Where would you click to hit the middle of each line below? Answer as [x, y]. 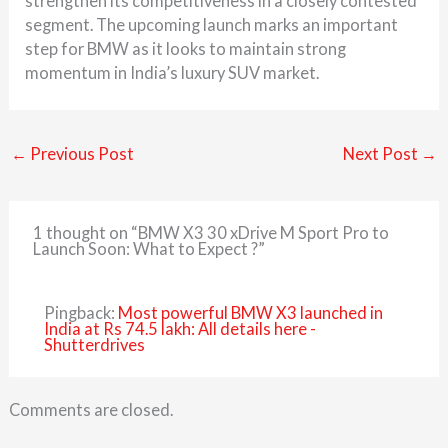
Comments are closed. [90, 410]
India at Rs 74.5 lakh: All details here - [179, 328]
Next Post [382, 154]
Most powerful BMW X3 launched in [250, 312]
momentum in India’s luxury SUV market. [172, 73]
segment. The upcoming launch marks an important [212, 25]
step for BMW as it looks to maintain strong [186, 49]
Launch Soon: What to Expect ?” [149, 248]
